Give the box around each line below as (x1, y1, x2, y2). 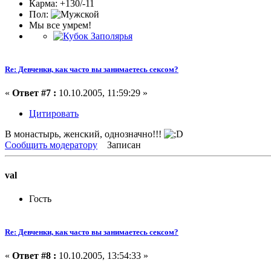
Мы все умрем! (29, 19, 91, 30)
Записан (105, 140, 141, 151)
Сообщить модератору (5, 140, 97, 151)
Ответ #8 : (12, 250, 56, 261)
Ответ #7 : (12, 88, 56, 99)
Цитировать (29, 108, 79, 119)
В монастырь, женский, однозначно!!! (5, 129, 164, 140)
